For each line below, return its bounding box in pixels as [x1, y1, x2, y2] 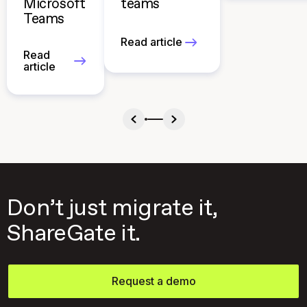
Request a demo [111, 273, 196, 288]
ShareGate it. [7, 222, 140, 245]
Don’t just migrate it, [7, 197, 218, 220]
